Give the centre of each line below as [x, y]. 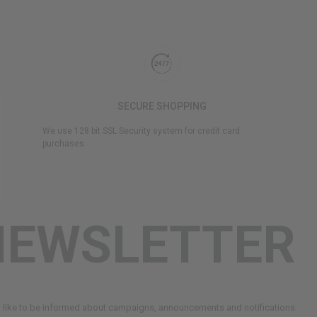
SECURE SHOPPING [162, 106]
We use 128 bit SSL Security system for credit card [141, 131]
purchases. [64, 144]
